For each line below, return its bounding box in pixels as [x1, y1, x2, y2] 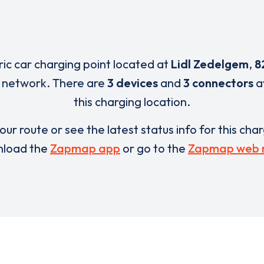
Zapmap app [50, 141, 120, 156]
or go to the [120, 141, 188, 156]
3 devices [107, 75, 158, 90]
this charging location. [74, 94, 190, 109]
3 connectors [183, 75, 253, 90]
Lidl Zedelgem [170, 57, 249, 71]
